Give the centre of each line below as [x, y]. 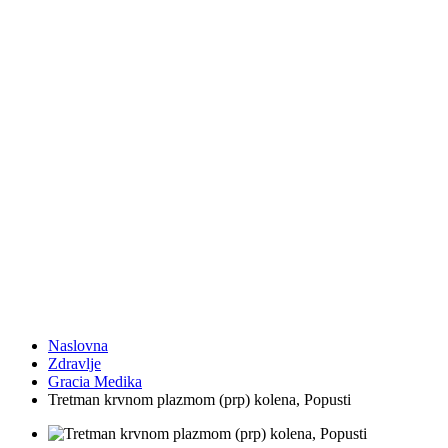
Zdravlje [74, 364]
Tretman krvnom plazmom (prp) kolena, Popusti [199, 400]
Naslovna [78, 346]
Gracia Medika [95, 382]
